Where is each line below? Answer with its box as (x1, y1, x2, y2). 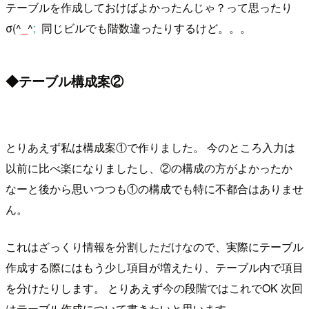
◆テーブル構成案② (6, 71, 123, 91)
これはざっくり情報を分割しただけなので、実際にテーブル (6, 238, 303, 255)
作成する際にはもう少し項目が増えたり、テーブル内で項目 (6, 259, 303, 275)
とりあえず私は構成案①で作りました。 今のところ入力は (6, 139, 295, 155)
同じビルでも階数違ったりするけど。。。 (39, 19, 251, 36)
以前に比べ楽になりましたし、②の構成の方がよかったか (6, 159, 292, 176)
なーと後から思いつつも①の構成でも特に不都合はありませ (6, 180, 303, 197)
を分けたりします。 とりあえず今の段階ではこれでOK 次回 (6, 279, 303, 296)
